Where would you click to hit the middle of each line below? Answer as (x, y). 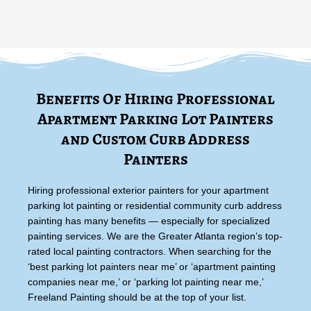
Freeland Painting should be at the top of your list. (137, 297)
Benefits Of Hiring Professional (155, 99)
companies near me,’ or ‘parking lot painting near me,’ (145, 282)
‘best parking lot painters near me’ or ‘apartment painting (152, 267)
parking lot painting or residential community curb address (155, 205)
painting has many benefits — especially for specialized (149, 221)
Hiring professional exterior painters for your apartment (148, 190)
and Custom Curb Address (155, 139)
